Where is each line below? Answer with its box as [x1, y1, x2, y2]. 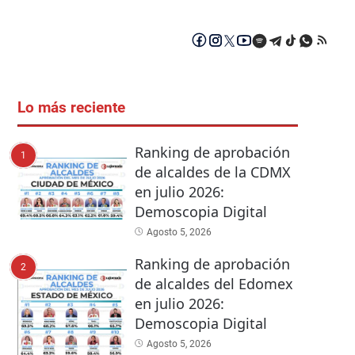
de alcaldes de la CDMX [134, 162, 291, 182]
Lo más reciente [17, 99, 125, 117]
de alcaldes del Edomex [134, 274, 293, 294]
